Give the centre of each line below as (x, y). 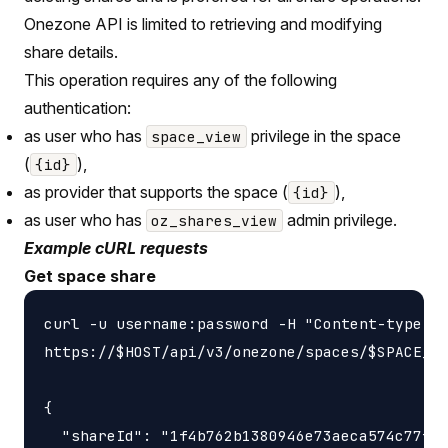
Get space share (90, 275)
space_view (196, 136)
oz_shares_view (214, 220)
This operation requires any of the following (180, 79)
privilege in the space (323, 135)
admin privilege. (339, 219)
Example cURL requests (116, 247)
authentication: (77, 107)
